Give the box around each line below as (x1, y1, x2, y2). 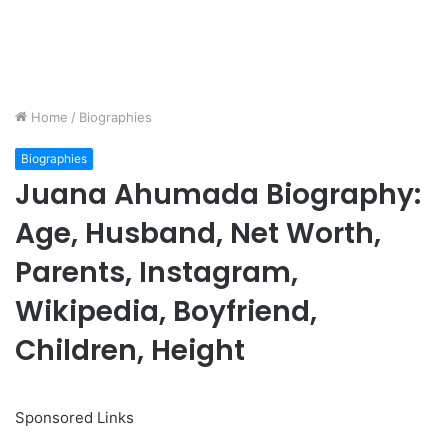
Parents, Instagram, (15, 253, 298, 293)
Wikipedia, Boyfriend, (15, 292, 317, 332)
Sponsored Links (15, 408, 134, 428)
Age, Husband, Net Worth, (15, 214, 381, 254)
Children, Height (15, 331, 245, 371)
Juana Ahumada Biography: (15, 175, 421, 215)
